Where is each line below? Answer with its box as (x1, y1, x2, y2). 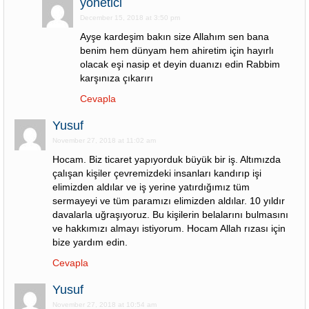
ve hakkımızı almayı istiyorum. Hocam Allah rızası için (52, 223, 286, 234)
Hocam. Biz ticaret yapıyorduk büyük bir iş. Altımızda (52, 154, 281, 165)
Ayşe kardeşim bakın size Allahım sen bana (80, 31, 269, 42)
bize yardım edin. (52, 237, 128, 248)
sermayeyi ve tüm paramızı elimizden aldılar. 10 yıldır (52, 195, 285, 206)
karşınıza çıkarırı (80, 72, 153, 83)
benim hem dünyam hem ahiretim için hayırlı (80, 45, 274, 56)
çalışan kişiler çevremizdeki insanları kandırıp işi (52, 168, 261, 179)
